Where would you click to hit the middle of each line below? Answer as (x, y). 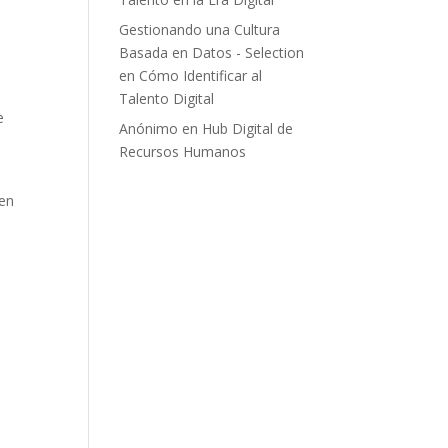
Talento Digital (167, 98)
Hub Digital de (248, 128)
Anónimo (149, 128)
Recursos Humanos (183, 151)
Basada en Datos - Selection (212, 52)
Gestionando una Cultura (200, 29)
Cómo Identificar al (201, 75)
